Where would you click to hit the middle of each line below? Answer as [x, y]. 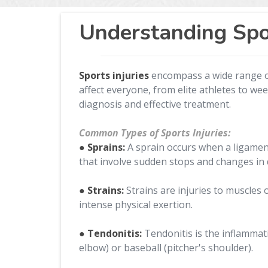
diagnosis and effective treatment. [155, 104]
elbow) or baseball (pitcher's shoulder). [166, 248]
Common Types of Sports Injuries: [155, 133]
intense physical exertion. [136, 205]
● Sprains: [102, 147]
